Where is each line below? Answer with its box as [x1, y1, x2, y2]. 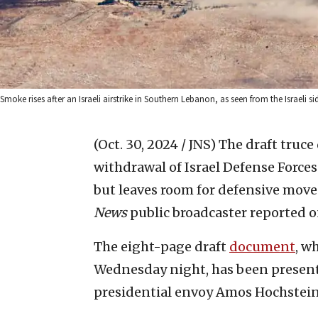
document [229, 238, 295, 255]
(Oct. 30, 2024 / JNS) [94, 136, 216, 153]
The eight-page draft [94, 238, 229, 255]
